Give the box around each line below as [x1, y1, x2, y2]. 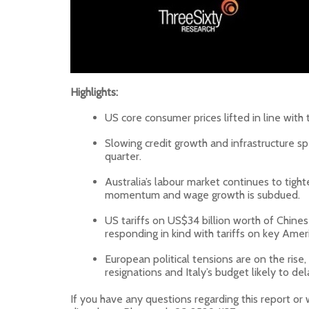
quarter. [105, 150, 141, 163]
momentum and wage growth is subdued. [105, 188, 300, 201]
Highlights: [70, 86, 118, 99]
